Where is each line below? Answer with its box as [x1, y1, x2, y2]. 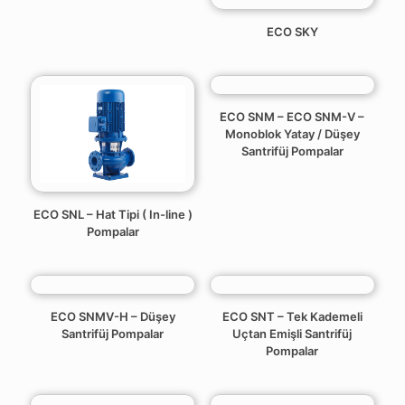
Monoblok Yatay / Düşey [224, 127, 360, 142]
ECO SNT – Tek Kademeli [221, 308, 363, 324]
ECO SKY [266, 24, 318, 40]
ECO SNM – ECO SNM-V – [220, 109, 365, 125]
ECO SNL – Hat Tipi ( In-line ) [33, 206, 193, 221]
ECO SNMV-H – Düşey [50, 308, 175, 324]
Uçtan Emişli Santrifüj [232, 325, 353, 341]
